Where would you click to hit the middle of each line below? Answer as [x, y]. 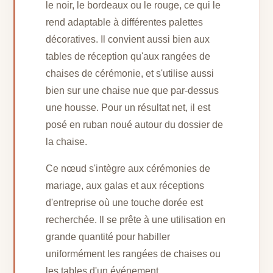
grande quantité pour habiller [108, 237]
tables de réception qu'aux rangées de [128, 57]
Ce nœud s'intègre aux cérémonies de [128, 169]
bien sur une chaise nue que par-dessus [133, 91]
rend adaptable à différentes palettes [125, 23]
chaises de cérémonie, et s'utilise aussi [130, 74]
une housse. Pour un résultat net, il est [128, 108]
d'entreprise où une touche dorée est [125, 203]
